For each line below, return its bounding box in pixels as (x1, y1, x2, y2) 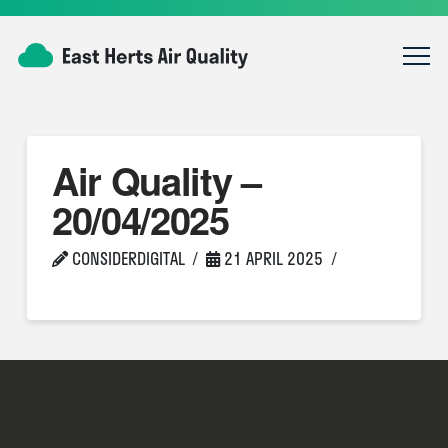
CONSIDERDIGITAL (67, 246, 185, 271)
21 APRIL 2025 (220, 246, 324, 271)
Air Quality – (51, 153, 261, 208)
